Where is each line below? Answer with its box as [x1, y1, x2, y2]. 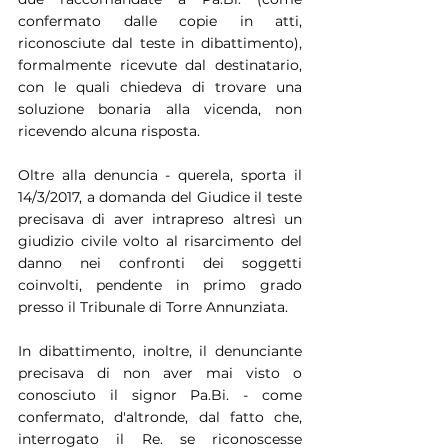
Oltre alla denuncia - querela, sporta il [18, 165, 302, 184]
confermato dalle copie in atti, [18, 11, 302, 30]
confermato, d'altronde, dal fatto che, [18, 407, 302, 426]
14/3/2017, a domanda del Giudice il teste [18, 187, 302, 206]
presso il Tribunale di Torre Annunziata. [18, 297, 288, 316]
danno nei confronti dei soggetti [18, 253, 302, 272]
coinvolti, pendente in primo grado [18, 275, 302, 294]
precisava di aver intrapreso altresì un [18, 209, 302, 228]
